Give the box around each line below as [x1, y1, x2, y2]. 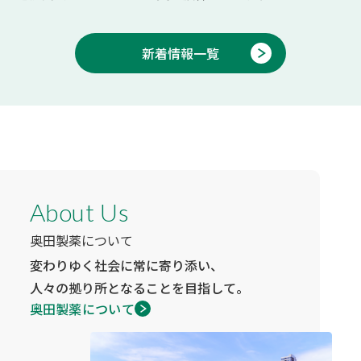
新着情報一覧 [142, 44, 219, 64]
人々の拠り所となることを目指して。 [29, 278, 249, 298]
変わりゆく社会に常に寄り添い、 [29, 255, 223, 276]
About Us [29, 197, 130, 227]
